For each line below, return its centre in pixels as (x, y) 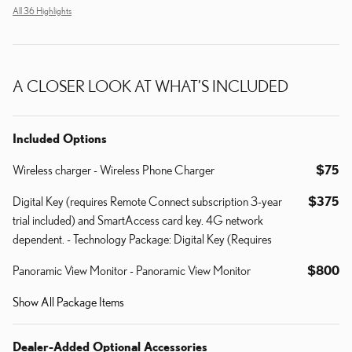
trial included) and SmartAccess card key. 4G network (138, 220)
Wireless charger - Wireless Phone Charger (114, 169)
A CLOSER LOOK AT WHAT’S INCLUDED (150, 86)
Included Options (60, 138)
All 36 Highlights (42, 10)
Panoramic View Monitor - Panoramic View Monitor (132, 270)
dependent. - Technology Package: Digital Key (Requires (142, 238)
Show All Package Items (68, 301)
